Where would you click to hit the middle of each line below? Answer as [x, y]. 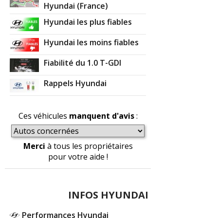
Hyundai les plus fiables [88, 22]
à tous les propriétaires [89, 146]
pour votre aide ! [78, 157]
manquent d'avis [101, 116]
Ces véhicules [44, 116]
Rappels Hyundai [75, 83]
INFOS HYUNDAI [109, 195]
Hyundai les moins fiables [91, 43]
